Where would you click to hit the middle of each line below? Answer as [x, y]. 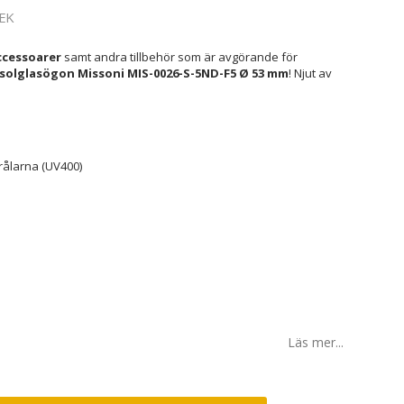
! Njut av [310, 73]
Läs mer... [316, 342]
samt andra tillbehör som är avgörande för [179, 57]
